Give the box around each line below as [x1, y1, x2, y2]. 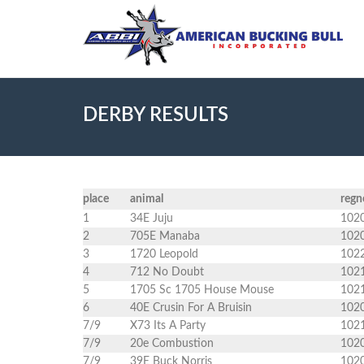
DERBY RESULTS [83, 106, 228, 125]
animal [130, 193, 163, 205]
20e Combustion [130, 338, 214, 349]
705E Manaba [130, 231, 200, 242]
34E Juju [130, 213, 173, 224]
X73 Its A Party [130, 320, 206, 331]
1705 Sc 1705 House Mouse [130, 284, 274, 296]
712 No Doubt [130, 266, 204, 278]
